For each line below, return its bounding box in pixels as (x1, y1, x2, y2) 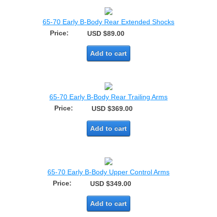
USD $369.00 (91, 105, 133, 113)
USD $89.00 (87, 30, 125, 38)
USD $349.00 (90, 180, 132, 188)
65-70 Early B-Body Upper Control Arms (47, 168, 170, 176)
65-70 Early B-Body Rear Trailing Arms (49, 93, 168, 101)
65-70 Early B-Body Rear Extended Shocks (43, 18, 174, 26)
